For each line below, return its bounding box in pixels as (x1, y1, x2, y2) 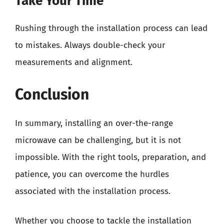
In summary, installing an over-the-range (15, 117, 173, 128)
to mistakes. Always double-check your (15, 40, 165, 50)
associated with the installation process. (15, 185, 170, 196)
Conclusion (15, 85, 89, 103)
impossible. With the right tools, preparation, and (15, 151, 206, 162)
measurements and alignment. (15, 57, 132, 67)
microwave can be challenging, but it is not (15, 134, 181, 145)
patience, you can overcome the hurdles (15, 168, 169, 179)
